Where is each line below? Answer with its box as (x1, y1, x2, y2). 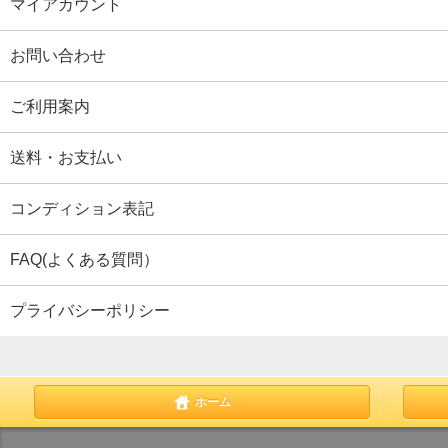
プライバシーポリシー (10, 301, 170, 319)
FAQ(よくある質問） (10, 250, 159, 268)
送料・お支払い (10, 148, 122, 166)
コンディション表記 (10, 199, 154, 217)
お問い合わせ (10, 46, 106, 64)
